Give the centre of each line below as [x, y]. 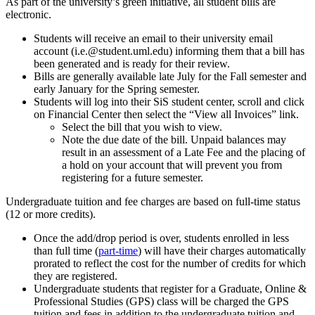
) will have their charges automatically [222, 250]
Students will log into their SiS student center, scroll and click [169, 101]
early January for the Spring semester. [117, 89]
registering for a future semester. [133, 177]
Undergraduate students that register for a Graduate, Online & [170, 288]
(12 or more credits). [51, 214]
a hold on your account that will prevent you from [172, 165]
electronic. [28, 14]
